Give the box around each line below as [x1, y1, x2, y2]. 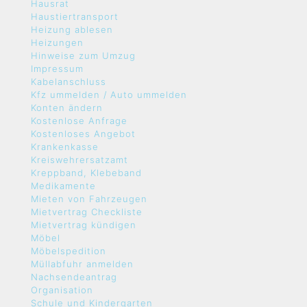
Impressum [31, 63, 84, 74]
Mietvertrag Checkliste [31, 206, 143, 217]
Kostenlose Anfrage [31, 115, 127, 126]
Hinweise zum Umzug [31, 50, 136, 61]
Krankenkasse [31, 141, 99, 152]
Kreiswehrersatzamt [31, 154, 128, 165]
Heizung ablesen [31, 24, 113, 35]
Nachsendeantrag [31, 271, 117, 282]
